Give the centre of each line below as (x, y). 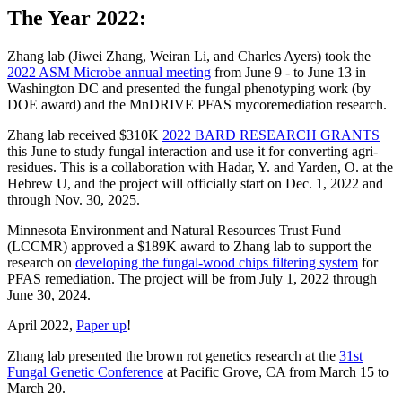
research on (41, 263)
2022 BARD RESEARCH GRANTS (271, 135)
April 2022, (42, 326)
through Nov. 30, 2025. (74, 200)
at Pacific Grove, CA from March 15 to (276, 372)
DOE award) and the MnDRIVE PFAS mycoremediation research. (197, 105)
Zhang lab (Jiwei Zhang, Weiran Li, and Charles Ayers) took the (189, 57)
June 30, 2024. (49, 295)
